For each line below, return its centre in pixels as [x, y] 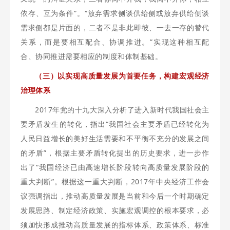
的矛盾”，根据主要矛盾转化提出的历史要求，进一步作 [115, 153]
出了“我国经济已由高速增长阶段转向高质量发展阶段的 [115, 167]
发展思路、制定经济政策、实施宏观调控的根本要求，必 [115, 210]
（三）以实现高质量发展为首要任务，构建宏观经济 [122, 76]
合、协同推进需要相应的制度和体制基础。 [92, 56]
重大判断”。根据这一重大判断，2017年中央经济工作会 [115, 181]
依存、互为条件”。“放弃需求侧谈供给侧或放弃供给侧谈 [115, 13]
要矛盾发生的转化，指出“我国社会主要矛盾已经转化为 [115, 124]
